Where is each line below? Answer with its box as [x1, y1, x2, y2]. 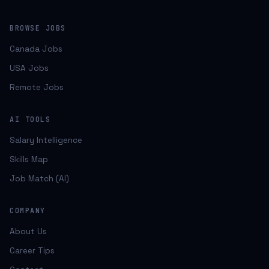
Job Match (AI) [10, 174, 69, 184]
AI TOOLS [10, 115, 50, 124]
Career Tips [10, 246, 55, 256]
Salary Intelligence [10, 135, 82, 145]
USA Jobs [10, 63, 49, 73]
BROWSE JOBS [10, 23, 66, 32]
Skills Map [10, 154, 48, 165]
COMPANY [10, 206, 46, 215]
